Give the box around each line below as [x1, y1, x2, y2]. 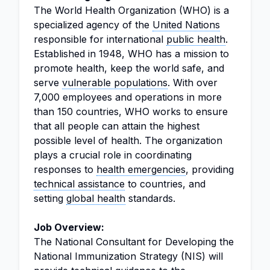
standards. [125, 192, 175, 204]
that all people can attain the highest [34, 120, 199, 132]
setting [34, 192, 66, 204]
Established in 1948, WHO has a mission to [34, 48, 229, 60]
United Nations [152, 19, 220, 31]
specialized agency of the [34, 19, 152, 31]
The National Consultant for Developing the [34, 236, 234, 248]
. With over [168, 77, 218, 89]
